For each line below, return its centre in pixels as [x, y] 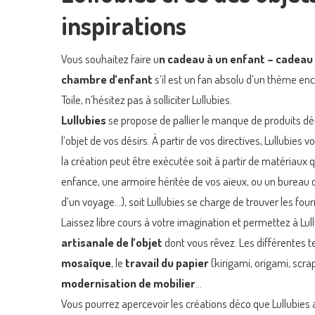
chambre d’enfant [107, 79]
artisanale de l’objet [112, 242]
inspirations [124, 25]
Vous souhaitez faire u [110, 58]
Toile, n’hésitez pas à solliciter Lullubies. [147, 99]
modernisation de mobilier [128, 283]
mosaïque [86, 262]
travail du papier [167, 262]
